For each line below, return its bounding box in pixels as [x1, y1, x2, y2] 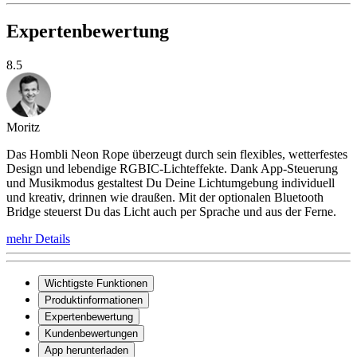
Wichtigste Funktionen [45, 277, 147, 289]
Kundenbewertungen [45, 327, 138, 339]
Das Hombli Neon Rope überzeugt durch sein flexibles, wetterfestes [6, 147, 347, 161]
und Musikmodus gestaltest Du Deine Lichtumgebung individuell [6, 175, 335, 190]
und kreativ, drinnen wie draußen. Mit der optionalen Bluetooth [6, 190, 324, 204]
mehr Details [6, 231, 70, 245]
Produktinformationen [45, 293, 143, 306]
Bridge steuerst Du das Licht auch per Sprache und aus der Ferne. [6, 204, 336, 218]
